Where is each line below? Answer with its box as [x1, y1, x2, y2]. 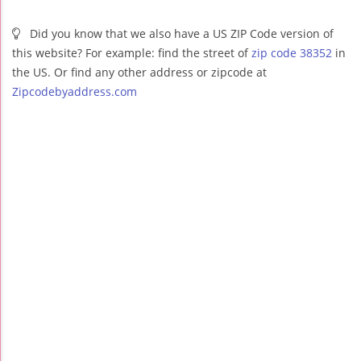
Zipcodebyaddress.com [12, 84, 137, 100]
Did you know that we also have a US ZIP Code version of [27, 26, 334, 42]
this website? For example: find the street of [12, 45, 251, 61]
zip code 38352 [251, 45, 332, 61]
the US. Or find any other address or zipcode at [12, 64, 267, 81]
